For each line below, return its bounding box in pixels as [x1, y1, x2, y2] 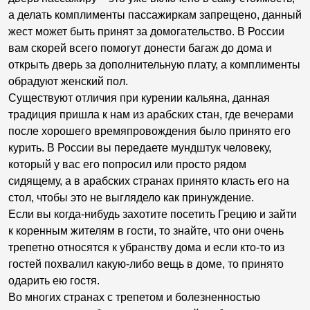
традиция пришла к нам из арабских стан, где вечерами [8, 109, 293, 120]
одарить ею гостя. [8, 275, 100, 286]
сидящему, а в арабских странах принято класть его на [8, 175, 289, 187]
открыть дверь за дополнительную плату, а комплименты [8, 59, 300, 71]
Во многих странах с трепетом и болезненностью [8, 291, 260, 303]
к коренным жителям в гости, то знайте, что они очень [8, 225, 284, 237]
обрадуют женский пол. [8, 75, 128, 87]
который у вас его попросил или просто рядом [8, 158, 246, 170]
